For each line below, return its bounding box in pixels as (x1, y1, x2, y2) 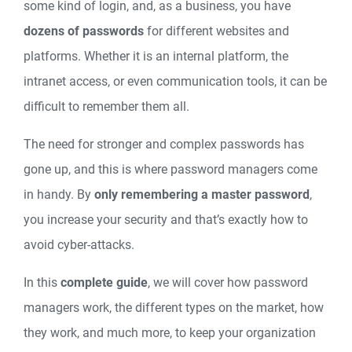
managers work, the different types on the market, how (24, 300, 324, 315)
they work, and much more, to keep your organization (24, 325, 316, 340)
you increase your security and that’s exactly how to (24, 212, 308, 227)
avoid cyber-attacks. (24, 237, 134, 252)
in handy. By (24, 187, 94, 202)
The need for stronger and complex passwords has (24, 137, 304, 152)
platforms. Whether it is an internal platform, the (24, 49, 288, 64)
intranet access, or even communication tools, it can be (24, 74, 327, 89)
